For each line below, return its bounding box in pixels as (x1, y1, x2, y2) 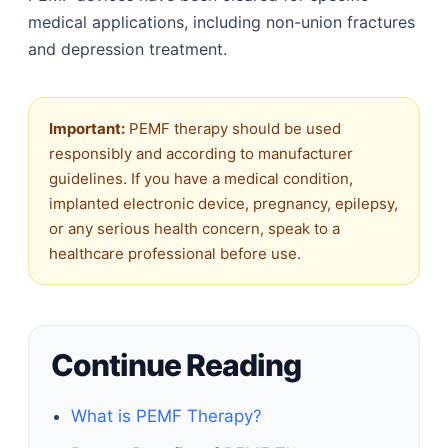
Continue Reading (51, 347, 301, 384)
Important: (49, 119, 126, 139)
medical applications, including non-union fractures (28, 12, 416, 33)
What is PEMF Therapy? (71, 406, 263, 427)
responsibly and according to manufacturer (49, 144, 354, 164)
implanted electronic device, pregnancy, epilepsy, (49, 194, 399, 214)
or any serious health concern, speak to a (49, 219, 341, 239)
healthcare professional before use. (49, 244, 302, 264)
